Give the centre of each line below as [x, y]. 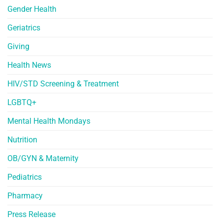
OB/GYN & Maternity [43, 159]
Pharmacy [25, 196]
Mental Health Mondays [49, 121]
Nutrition [22, 140]
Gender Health [32, 9]
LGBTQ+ [22, 103]
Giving [18, 47]
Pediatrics [25, 177]
